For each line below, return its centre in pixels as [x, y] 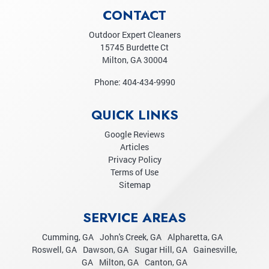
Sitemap [134, 185]
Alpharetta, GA [195, 237]
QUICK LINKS [134, 115]
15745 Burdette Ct [134, 47]
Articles [134, 147]
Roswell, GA [54, 250]
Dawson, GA [106, 250]
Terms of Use [134, 172]
